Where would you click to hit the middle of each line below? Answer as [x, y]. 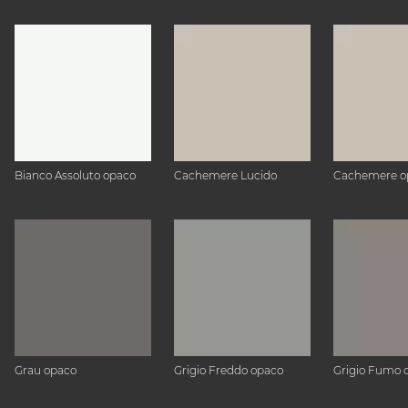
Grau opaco [46, 370]
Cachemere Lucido [225, 175]
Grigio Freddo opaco [229, 370]
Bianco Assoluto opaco [75, 175]
